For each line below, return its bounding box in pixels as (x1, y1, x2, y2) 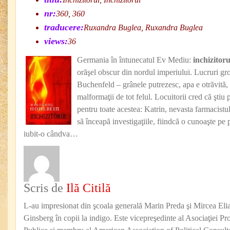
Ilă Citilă (66, 181, 111, 195)
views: (44, 36, 68, 46)
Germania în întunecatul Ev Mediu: (77, 55, 193, 64)
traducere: (44, 22, 84, 32)
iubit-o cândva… (24, 129, 78, 138)
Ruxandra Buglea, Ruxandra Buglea (84, 23, 203, 32)
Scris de (24, 181, 66, 195)
